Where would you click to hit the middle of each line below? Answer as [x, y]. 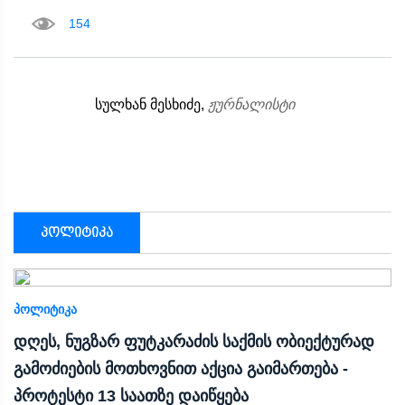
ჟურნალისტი [251, 104]
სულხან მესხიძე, [151, 104]
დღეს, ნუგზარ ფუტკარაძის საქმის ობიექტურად [194, 341]
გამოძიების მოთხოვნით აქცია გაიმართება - [181, 368]
